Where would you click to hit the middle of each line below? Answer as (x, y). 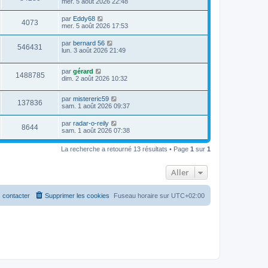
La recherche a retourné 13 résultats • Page (126, 149)
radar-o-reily (91, 124)
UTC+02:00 (188, 196)
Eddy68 (84, 18)
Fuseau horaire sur (142, 196)
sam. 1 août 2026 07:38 (96, 131)
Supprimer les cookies (77, 196)
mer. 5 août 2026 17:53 (95, 25)
